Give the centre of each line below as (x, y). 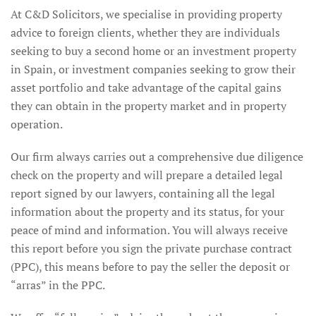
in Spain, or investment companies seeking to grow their (153, 69)
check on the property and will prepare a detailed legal (147, 175)
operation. (37, 124)
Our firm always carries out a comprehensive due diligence (157, 157)
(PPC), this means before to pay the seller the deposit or (150, 267)
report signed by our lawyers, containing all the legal (143, 193)
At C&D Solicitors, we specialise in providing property (146, 14)
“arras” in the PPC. (58, 285)
